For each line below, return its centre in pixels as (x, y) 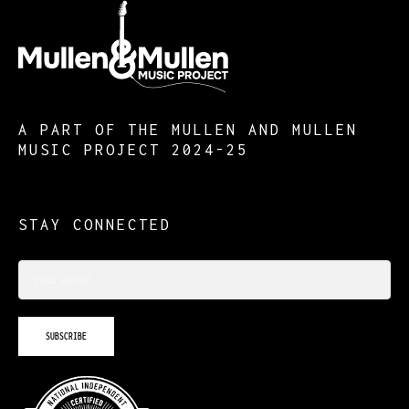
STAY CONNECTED (95, 225)
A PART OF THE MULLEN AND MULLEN (188, 130)
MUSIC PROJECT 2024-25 (133, 150)
